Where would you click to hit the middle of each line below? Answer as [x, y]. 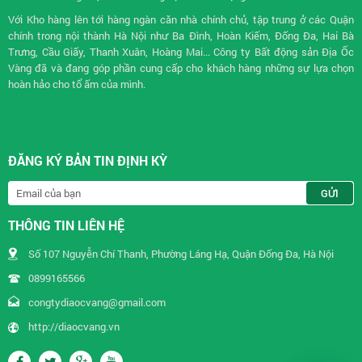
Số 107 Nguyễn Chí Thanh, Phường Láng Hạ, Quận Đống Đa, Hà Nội [181, 254]
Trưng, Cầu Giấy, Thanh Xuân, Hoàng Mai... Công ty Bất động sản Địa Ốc [181, 52]
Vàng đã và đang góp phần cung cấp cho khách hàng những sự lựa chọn [181, 68]
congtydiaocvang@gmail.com [97, 302]
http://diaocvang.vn [74, 326]
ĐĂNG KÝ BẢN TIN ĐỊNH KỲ [88, 160]
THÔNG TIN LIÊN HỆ [66, 225]
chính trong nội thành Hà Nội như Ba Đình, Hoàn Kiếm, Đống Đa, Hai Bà [181, 36]
